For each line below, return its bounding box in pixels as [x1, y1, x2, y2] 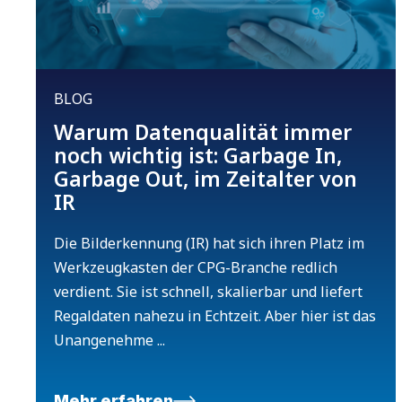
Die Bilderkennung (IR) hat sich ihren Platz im [54, 233, 364, 254]
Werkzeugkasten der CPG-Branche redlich [54, 258, 337, 278]
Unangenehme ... [54, 330, 165, 351]
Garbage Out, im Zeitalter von [54, 164, 357, 194]
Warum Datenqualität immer [54, 118, 352, 147]
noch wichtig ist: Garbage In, [54, 141, 342, 170]
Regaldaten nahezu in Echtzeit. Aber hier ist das [54, 306, 376, 327]
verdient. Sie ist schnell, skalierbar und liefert [54, 282, 363, 302]
